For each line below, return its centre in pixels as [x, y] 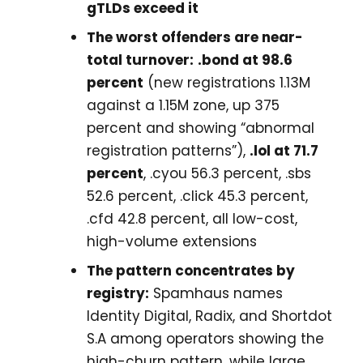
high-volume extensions [172, 241]
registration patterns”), [168, 150]
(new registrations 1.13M [227, 82]
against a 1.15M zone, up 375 [183, 105]
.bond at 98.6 [245, 60]
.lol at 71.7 [284, 150]
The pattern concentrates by [191, 270]
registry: [118, 293]
